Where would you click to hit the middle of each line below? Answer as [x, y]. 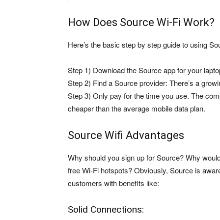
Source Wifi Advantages [126, 135]
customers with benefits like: [113, 183]
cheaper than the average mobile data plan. [137, 108]
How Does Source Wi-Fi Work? [141, 22]
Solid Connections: [106, 209]
